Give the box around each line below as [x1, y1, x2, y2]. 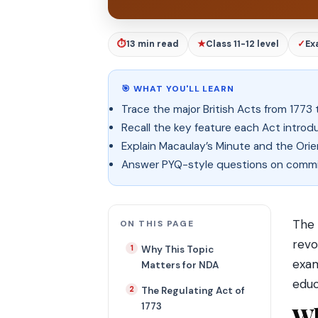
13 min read [126, 38, 179, 50]
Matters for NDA [141, 259, 219, 271]
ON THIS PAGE [120, 218, 194, 229]
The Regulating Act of [141, 285, 245, 297]
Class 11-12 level [206, 38, 279, 50]
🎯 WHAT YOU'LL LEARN [121, 83, 235, 94]
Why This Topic [141, 243, 214, 256]
